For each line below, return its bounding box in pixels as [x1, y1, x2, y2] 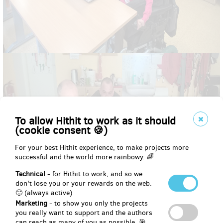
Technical [15, 169, 45, 179]
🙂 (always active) [15, 188, 72, 198]
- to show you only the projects [47, 199, 148, 208]
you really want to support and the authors [15, 208, 152, 218]
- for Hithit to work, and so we [45, 169, 142, 179]
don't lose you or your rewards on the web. [15, 179, 152, 188]
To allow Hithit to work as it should [15, 114, 176, 128]
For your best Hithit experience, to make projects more [15, 143, 189, 152]
